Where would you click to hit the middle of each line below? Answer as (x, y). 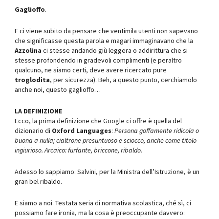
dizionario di (33, 130)
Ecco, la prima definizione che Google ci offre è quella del (98, 120)
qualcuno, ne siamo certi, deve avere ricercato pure (91, 70)
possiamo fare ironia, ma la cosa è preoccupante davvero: (100, 212)
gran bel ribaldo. (38, 181)
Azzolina (28, 50)
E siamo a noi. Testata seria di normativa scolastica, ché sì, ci (103, 203)
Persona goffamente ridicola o (156, 130)
